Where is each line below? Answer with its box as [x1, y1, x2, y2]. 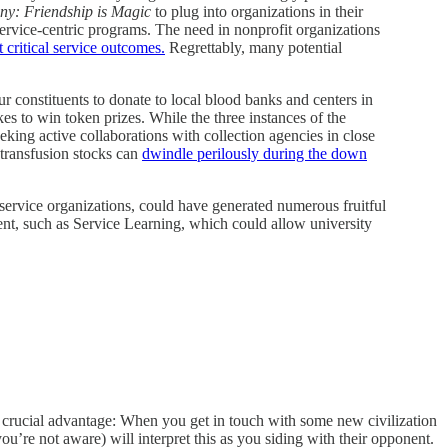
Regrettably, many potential [165, 38, 342, 56]
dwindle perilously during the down [142, 144, 367, 162]
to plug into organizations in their [151, 2, 363, 20]
